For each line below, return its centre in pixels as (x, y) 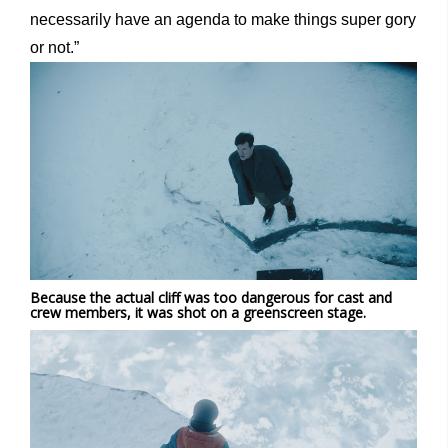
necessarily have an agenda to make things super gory (223, 20)
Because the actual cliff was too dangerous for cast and (211, 298)
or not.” (54, 48)
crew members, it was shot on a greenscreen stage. (200, 313)
